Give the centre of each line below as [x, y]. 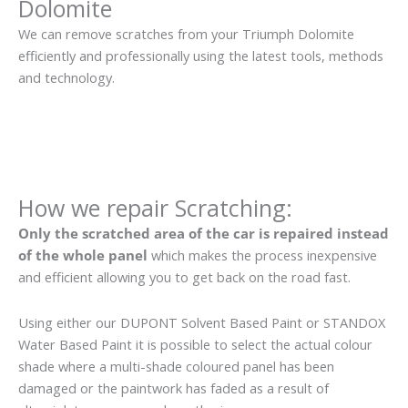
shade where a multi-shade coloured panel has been [176, 366]
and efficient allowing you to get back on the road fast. [184, 277]
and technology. [66, 77]
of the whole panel [83, 255]
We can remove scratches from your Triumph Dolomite [186, 33]
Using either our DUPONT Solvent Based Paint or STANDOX [202, 322]
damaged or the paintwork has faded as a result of [173, 388]
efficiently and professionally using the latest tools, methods [201, 55]
